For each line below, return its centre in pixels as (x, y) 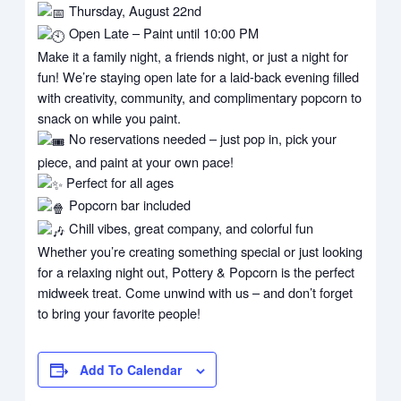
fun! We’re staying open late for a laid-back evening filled (199, 77)
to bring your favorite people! (119, 312)
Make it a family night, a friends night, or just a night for (193, 56)
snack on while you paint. (110, 118)
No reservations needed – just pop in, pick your (201, 139)
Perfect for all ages (119, 182)
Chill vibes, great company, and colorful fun (190, 228)
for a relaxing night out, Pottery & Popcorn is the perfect (196, 271)
